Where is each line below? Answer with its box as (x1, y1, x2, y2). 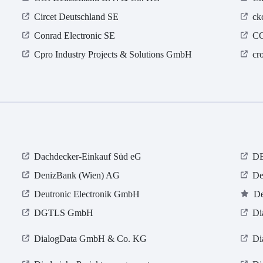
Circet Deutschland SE (34, 12, 119, 22)
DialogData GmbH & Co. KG (34, 234, 147, 244)
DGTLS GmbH (34, 208, 94, 218)
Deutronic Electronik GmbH (34, 189, 140, 200)
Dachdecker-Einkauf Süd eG (34, 151, 142, 162)
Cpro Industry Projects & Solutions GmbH (34, 49, 193, 60)
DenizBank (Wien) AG (34, 170, 120, 181)
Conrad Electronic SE (34, 31, 116, 41)
